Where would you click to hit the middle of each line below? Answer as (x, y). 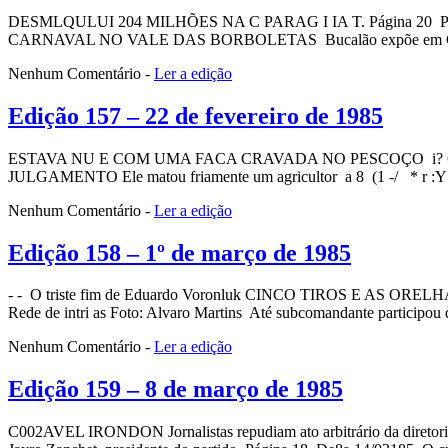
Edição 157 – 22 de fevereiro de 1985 (195, 115)
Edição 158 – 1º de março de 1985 (179, 252)
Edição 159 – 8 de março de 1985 (175, 389)
